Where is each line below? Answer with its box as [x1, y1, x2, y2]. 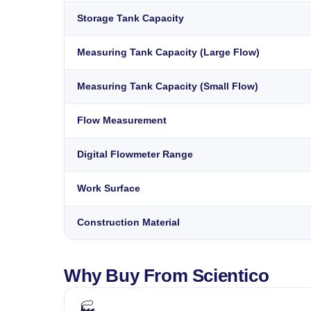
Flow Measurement [77, 115, 167, 126]
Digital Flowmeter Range [77, 149, 193, 160]
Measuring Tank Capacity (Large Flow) [77, 47, 260, 58]
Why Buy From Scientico [64, 264, 269, 286]
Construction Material [77, 217, 180, 228]
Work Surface [77, 183, 140, 194]
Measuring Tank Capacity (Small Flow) [77, 81, 258, 92]
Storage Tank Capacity [77, 12, 184, 24]
